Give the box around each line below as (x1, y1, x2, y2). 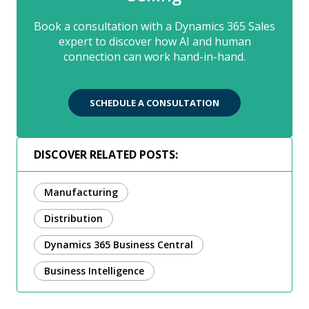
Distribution (44, 212, 103, 226)
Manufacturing (44, 186, 118, 199)
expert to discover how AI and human (58, 34, 251, 50)
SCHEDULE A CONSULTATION (90, 97, 219, 110)
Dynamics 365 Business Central (44, 238, 193, 252)
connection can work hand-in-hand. (63, 49, 246, 65)
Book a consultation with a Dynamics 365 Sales (34, 19, 275, 34)
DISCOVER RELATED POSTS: (34, 147, 178, 163)
